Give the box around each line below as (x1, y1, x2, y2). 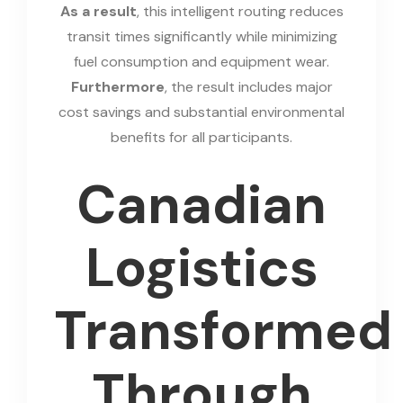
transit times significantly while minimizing (66, 26, 337, 46)
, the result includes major (164, 76, 333, 96)
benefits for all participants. (111, 127, 292, 147)
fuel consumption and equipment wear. (74, 51, 329, 71)
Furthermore (70, 76, 165, 96)
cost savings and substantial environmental (58, 102, 345, 121)
